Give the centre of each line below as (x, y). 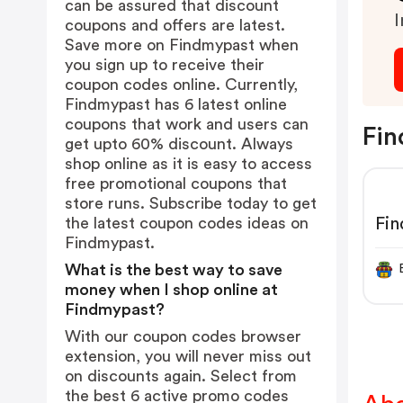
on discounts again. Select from (181, 376)
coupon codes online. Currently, (181, 85)
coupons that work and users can (187, 124)
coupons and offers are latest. (175, 25)
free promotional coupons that (176, 184)
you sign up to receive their (165, 65)
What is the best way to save (174, 270)
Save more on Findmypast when (182, 45)
